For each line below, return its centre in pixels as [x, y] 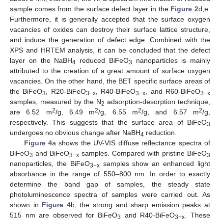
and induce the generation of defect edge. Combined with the [110, 40]
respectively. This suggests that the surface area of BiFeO [108, 122]
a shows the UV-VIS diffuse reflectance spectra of [131, 143]
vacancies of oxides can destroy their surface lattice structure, [110, 29]
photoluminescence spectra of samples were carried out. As [110, 194]
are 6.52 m [31, 112]
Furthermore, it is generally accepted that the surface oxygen [110, 19]
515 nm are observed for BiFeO [64, 215]
